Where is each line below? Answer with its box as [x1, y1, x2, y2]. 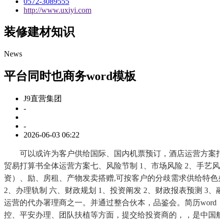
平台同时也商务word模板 [4, 70, 136, 83]
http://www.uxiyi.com [24, 5, 91, 14]
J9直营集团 [24, 94, 62, 103]
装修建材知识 [4, 26, 75, 39]
